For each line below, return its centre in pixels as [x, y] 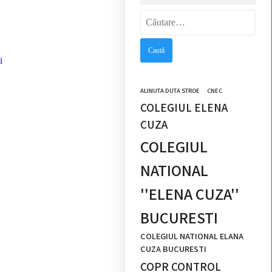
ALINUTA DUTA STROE [170, 90]
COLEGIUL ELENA [184, 107]
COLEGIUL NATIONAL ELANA [192, 236]
